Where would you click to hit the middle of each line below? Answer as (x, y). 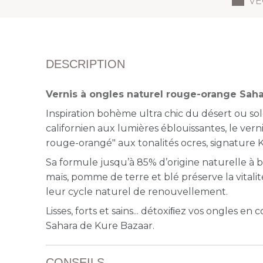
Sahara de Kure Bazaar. (100, 226)
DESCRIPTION (86, 64)
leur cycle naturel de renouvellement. (137, 192)
